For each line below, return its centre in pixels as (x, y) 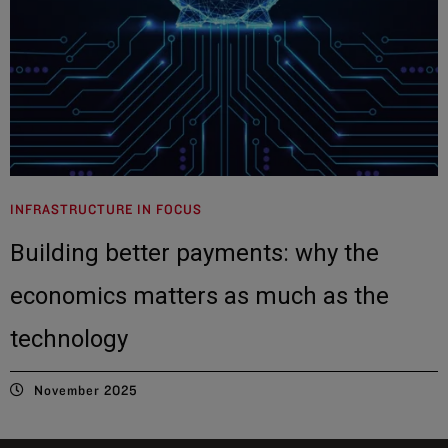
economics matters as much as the (199, 295)
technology (69, 338)
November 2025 (86, 389)
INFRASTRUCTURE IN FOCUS (106, 208)
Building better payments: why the (194, 252)
